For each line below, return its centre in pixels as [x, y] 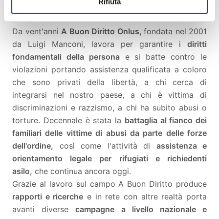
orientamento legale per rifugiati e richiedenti [109, 159]
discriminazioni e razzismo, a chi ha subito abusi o [109, 108]
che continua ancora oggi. [82, 171]
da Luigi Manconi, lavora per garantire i [100, 44]
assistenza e [181, 146]
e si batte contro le [163, 57]
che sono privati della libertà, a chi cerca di [109, 82]
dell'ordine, [33, 146]
